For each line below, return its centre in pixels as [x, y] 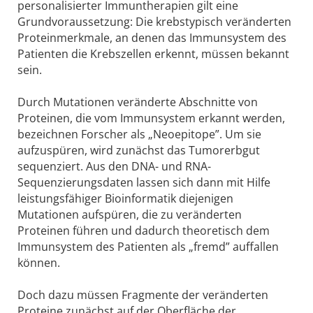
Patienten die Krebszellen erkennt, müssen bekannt [153, 54]
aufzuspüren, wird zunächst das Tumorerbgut [139, 151]
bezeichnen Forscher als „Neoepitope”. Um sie [139, 134]
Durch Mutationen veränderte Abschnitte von [138, 102]
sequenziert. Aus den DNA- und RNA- [114, 167]
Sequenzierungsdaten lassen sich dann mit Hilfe [144, 183]
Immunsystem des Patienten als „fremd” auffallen [148, 247]
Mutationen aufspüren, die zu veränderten [130, 215]
